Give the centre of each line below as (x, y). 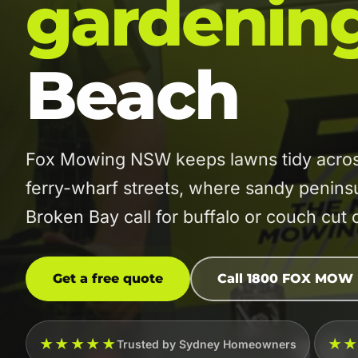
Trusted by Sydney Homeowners (207, 344)
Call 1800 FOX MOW (285, 278)
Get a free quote (108, 278)
